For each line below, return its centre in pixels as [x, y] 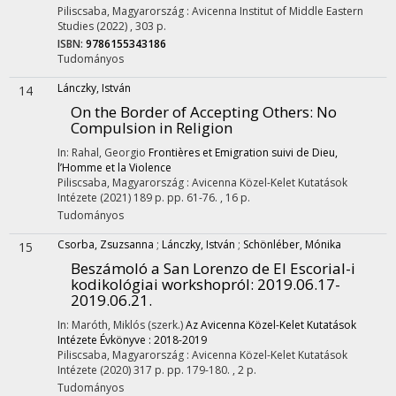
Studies [76, 26]
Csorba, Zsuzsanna [106, 244]
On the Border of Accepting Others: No [204, 112]
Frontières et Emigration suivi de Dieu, [243, 152]
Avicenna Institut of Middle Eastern [278, 11]
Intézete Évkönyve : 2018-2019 [132, 340]
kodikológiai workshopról [160, 284]
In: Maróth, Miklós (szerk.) [122, 325]
